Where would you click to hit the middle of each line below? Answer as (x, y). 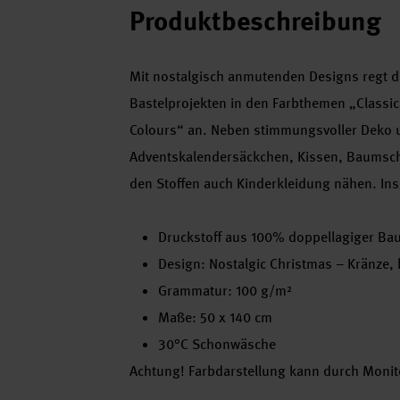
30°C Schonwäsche (217, 344)
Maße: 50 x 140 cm (215, 317)
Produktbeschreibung (255, 21)
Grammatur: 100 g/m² (225, 291)
